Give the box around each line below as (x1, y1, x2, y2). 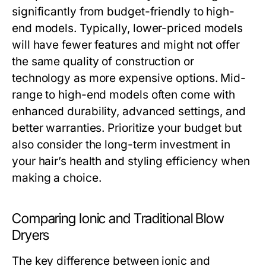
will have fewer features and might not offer (12, 38, 240, 52)
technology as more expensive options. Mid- (12, 71, 246, 85)
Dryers (12, 227, 50, 243)
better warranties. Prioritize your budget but (12, 121, 242, 135)
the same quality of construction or (12, 55, 194, 68)
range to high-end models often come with (12, 88, 236, 102)
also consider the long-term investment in (12, 138, 231, 151)
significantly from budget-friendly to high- (12, 5, 235, 18)
